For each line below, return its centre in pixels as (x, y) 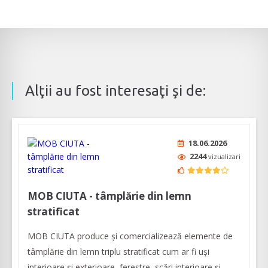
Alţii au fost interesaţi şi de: (115, 91)
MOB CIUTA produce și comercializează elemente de (130, 236)
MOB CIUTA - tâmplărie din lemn (109, 196)
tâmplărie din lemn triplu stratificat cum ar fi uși (118, 252)
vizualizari (224, 157)
